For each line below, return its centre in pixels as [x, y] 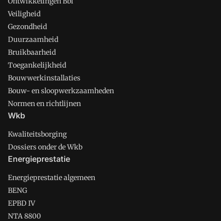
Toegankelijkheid [37, 65]
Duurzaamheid [33, 39]
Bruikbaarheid [32, 52]
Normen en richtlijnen [44, 104]
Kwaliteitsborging [37, 134]
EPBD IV [21, 203]
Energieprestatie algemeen [52, 178]
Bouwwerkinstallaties [44, 78]
